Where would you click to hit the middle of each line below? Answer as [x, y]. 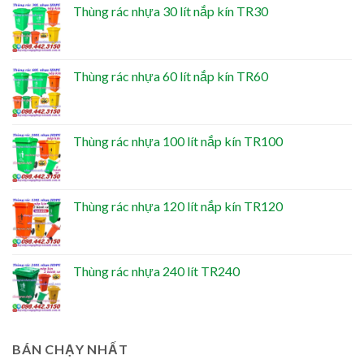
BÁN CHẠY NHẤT [70, 349]
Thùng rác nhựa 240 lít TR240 [156, 271]
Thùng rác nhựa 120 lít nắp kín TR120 [178, 206]
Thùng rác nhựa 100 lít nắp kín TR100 [178, 141]
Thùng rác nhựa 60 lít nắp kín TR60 [171, 76]
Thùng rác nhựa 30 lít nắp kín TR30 [171, 11]
